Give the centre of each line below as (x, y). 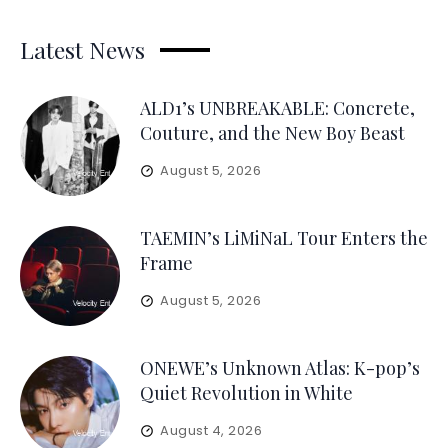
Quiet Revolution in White (246, 393)
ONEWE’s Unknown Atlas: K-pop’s (280, 368)
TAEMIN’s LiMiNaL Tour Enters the (284, 238)
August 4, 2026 (211, 431)
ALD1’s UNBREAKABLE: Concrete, (277, 108)
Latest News (82, 50)
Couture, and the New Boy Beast (272, 133)
